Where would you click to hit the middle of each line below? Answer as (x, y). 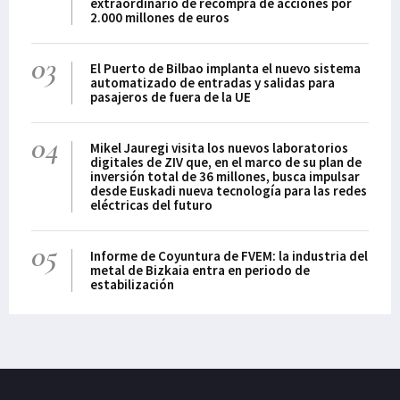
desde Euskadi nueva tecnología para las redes (229, 191)
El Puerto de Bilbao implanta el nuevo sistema (226, 68)
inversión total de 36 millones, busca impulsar (225, 176)
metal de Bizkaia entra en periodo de (200, 270)
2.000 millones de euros (160, 17)
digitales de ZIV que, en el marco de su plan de (226, 162)
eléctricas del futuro (152, 205)
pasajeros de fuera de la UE (171, 97)
